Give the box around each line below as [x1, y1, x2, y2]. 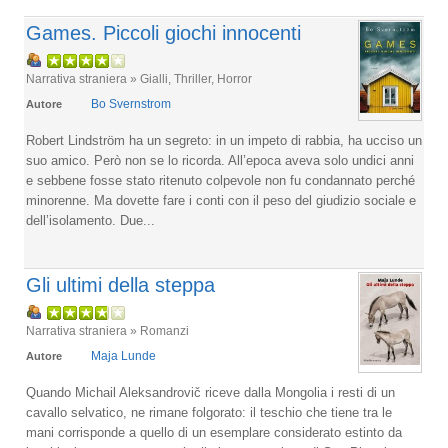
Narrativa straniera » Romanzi [26, 324, 189, 337]
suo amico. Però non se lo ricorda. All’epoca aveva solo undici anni [26, 153, 414, 168]
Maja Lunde [91, 349, 156, 363]
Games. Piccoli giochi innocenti [26, 22, 301, 44]
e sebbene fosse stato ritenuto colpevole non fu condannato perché [26, 173, 415, 188]
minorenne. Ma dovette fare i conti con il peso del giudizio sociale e [26, 193, 416, 208]
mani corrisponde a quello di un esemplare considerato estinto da [26, 425, 402, 440]
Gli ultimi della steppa [26, 274, 215, 296]
